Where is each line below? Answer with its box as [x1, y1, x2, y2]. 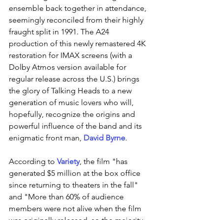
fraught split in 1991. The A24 [9, 27, 111, 36]
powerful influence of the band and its [9, 121, 144, 131]
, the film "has [80, 156, 130, 166]
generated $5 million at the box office [9, 168, 142, 178]
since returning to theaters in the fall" [9, 180, 140, 190]
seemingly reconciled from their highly [9, 15, 145, 25]
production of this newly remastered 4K [9, 38, 148, 48]
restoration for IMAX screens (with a [9, 50, 134, 60]
